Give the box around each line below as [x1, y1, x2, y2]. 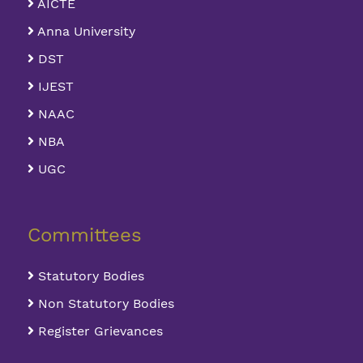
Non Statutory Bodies [34, 296, 175, 311]
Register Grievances [34, 323, 164, 339]
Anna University [34, 23, 136, 39]
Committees [28, 224, 143, 246]
